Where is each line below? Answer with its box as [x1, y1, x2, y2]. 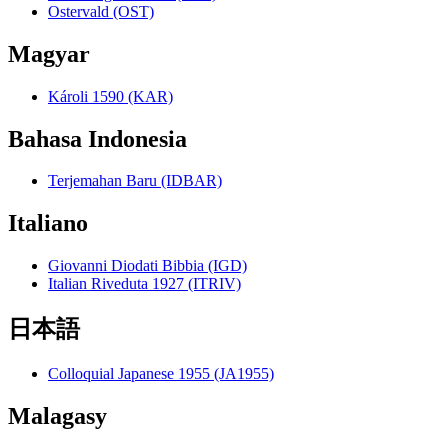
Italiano [8, 210, 88, 237]
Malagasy [8, 402, 107, 429]
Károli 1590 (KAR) [48, 87, 173, 105]
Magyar [8, 40, 90, 67]
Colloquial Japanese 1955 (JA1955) [48, 365, 274, 383]
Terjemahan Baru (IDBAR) [48, 172, 222, 190]
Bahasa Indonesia [8, 125, 187, 152]
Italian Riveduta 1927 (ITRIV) [48, 275, 241, 293]
